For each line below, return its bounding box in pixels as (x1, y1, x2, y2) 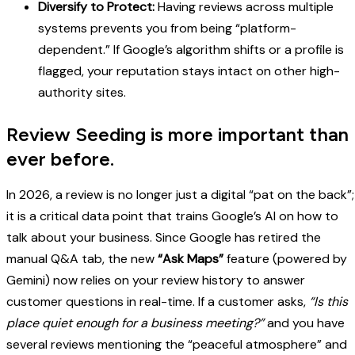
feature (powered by (223, 250, 347, 268)
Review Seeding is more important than (6, 123, 349, 147)
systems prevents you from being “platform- (38, 20, 296, 37)
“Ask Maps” (158, 250, 223, 268)
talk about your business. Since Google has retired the (6, 229, 321, 246)
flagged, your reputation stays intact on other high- (38, 63, 340, 80)
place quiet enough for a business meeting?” (6, 315, 264, 332)
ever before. (6, 147, 114, 171)
